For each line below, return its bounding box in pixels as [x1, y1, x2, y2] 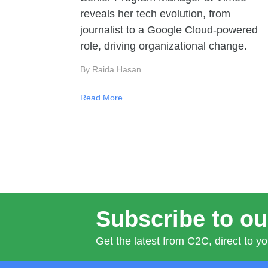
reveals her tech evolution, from [80, 8, 230, 20]
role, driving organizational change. [80, 40, 247, 52]
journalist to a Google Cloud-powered [80, 24, 258, 36]
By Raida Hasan [80, 65, 141, 74]
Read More [80, 93, 123, 102]
